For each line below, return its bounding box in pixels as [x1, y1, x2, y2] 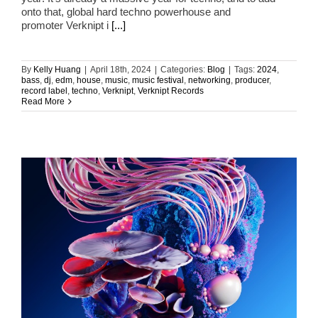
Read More [21, 97, 65, 107]
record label [21, 86, 67, 97]
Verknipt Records [138, 86, 204, 97]
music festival [132, 75, 184, 86]
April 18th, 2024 [90, 65, 151, 75]
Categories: [160, 65, 207, 75]
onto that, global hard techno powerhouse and [21, 6, 231, 18]
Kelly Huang [33, 65, 81, 75]
